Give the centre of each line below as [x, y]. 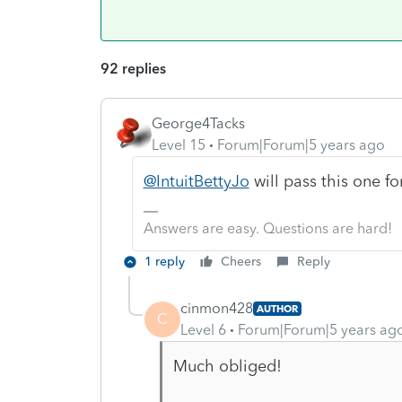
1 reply [165, 261]
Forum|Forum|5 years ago [301, 144]
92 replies [133, 68]
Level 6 [203, 329]
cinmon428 [217, 308]
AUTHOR [277, 308]
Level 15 [179, 144]
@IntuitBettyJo [196, 181]
